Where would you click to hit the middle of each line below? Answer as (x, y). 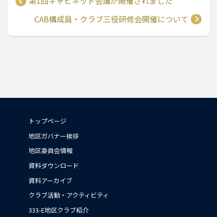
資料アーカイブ (50, 180)
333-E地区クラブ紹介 (59, 210)
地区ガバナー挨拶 (54, 136)
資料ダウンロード (54, 166)
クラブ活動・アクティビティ (69, 195)
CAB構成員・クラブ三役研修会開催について (111, 19)
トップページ (47, 121)
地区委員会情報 (51, 151)
